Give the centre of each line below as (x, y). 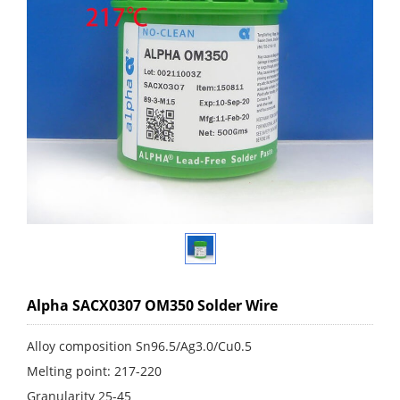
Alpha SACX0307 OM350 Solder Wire (152, 305)
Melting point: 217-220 (94, 371)
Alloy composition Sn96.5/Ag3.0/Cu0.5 (139, 346)
